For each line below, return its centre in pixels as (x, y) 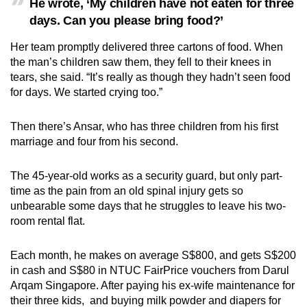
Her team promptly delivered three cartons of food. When (147, 47)
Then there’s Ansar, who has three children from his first (144, 127)
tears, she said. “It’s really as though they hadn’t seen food (150, 77)
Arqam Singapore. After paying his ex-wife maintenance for (152, 286)
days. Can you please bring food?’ (127, 21)
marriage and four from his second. (96, 142)
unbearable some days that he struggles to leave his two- (148, 206)
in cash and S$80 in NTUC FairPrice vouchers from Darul (150, 271)
